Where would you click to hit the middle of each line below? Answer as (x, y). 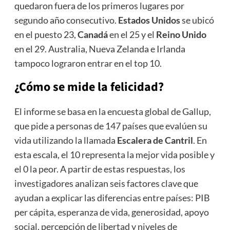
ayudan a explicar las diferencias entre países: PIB (112, 198)
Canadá (92, 35)
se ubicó (197, 20)
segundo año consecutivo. (66, 20)
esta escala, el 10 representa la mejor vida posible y (114, 155)
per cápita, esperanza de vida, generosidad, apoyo (111, 212)
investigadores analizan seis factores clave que (106, 184)
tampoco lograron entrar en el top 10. (88, 63)
